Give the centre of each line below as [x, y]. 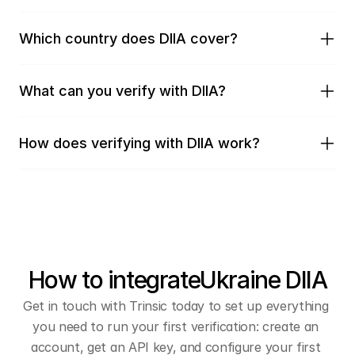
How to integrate [114, 280]
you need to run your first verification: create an [176, 326]
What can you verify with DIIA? [122, 91]
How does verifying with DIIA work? [139, 143]
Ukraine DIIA [263, 280]
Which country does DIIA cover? [128, 38]
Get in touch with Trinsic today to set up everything [176, 306]
